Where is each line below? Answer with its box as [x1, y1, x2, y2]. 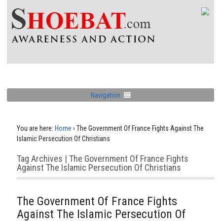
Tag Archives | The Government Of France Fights [17, 153, 188, 164]
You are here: [17, 124, 53, 132]
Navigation [90, 91, 120, 99]
